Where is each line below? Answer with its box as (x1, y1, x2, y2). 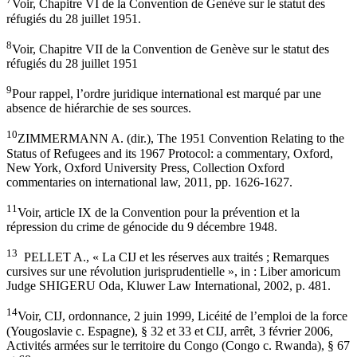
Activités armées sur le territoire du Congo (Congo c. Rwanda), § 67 (6, 338, 350, 352)
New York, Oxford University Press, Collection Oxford (6, 160, 284, 175)
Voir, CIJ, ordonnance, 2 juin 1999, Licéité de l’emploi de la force (18, 309, 347, 324)
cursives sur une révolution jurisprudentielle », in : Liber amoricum (6, 265, 340, 279)
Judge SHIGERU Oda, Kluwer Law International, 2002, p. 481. (6, 279, 331, 293)
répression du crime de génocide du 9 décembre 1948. (6, 219, 277, 233)
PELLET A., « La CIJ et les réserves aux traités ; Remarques (18, 250, 329, 265)
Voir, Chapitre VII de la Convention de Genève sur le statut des (12, 41, 329, 56)
